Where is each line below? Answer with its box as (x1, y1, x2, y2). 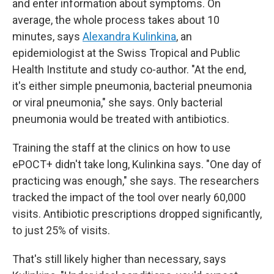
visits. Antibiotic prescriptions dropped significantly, (12, 207, 262, 220)
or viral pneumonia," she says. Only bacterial (12, 96, 223, 109)
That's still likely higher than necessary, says (12, 253, 226, 265)
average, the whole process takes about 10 (12, 13, 220, 26)
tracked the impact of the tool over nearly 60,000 (12, 191, 246, 204)
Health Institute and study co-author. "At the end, (12, 63, 246, 76)
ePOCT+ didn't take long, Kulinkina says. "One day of (12, 158, 262, 171)
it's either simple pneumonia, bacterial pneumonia (12, 80, 252, 92)
